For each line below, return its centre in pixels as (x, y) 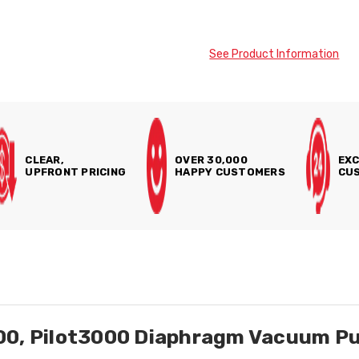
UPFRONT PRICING (76, 172)
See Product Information (274, 54)
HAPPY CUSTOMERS (230, 172)
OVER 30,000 (211, 160)
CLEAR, (44, 160)
